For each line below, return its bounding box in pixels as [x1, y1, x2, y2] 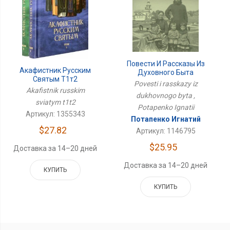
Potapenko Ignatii [137, 103, 194, 112]
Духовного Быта [138, 68, 194, 77]
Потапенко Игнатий [130, 115, 201, 124]
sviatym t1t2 [35, 98, 75, 107]
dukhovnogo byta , [136, 91, 196, 100]
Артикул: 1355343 [25, 110, 85, 119]
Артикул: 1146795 [136, 127, 196, 136]
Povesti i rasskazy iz [133, 80, 198, 88]
